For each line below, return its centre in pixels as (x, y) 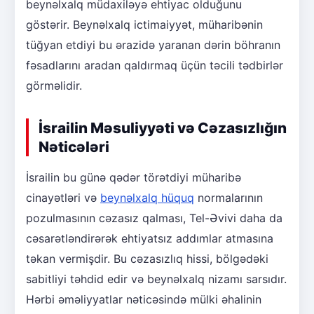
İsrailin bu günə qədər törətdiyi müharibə (134, 177)
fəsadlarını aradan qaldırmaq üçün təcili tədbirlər (155, 65)
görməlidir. (54, 85)
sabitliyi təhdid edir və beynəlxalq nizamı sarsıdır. (156, 279)
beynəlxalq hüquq (147, 197)
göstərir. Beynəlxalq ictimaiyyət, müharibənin (144, 24)
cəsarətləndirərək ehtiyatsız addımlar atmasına (150, 238)
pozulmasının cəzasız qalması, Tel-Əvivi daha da (154, 218)
